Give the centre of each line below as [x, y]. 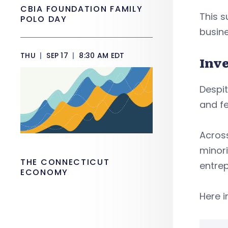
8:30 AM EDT [101, 55]
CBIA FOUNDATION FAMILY [82, 9]
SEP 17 [57, 55]
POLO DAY [45, 19]
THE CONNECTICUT [65, 162]
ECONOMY [44, 172]
